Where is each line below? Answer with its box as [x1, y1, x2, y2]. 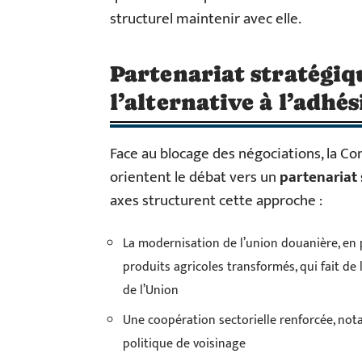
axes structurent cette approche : [110, 187, 322, 213]
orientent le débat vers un [110, 164, 280, 190]
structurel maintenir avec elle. [110, 6, 301, 32]
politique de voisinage [123, 332, 246, 355]
